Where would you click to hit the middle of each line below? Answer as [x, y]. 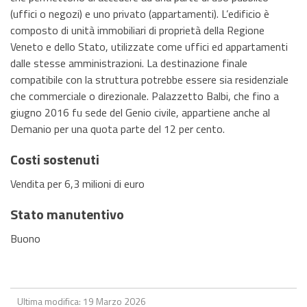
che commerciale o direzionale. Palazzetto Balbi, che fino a [145, 96]
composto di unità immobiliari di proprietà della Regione [137, 30]
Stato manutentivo [67, 214]
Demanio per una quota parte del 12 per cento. [118, 128]
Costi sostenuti [55, 159]
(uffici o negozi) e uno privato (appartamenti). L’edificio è [140, 13]
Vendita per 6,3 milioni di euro [77, 183]
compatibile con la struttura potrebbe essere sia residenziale [149, 79]
